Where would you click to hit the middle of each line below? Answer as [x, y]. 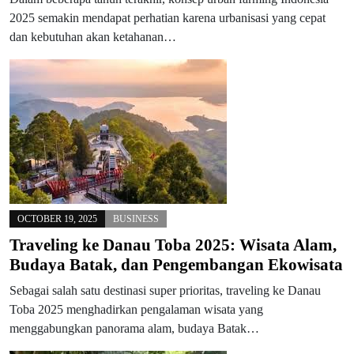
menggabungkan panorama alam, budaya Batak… [134, 328]
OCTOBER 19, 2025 [57, 219]
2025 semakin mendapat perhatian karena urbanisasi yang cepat [168, 18]
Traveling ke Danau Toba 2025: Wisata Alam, [173, 245]
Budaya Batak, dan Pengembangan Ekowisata [176, 265]
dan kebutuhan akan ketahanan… [93, 37]
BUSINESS [136, 219]
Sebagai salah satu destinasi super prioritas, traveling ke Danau [165, 290]
